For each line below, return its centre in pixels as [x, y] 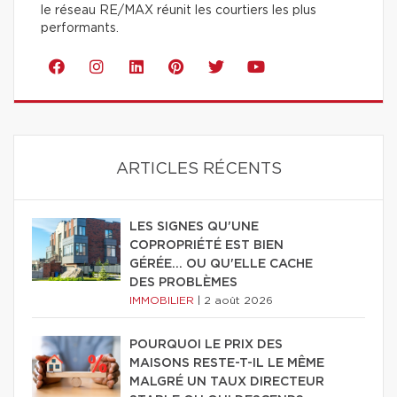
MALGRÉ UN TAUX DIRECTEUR [227, 381]
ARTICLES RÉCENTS [198, 169]
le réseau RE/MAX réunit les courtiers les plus [179, 10]
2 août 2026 [238, 300]
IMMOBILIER [163, 300]
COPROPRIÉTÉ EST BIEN [206, 245]
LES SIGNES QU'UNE [194, 226]
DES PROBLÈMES [183, 282]
